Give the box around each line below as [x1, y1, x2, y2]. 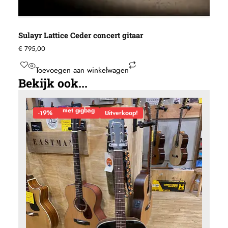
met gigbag [63, 105, 95, 115]
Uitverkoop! [105, 108, 138, 118]
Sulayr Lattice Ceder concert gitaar [18, 30, 144, 41]
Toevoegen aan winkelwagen [36, 65, 129, 76]
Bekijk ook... [18, 75, 88, 91]
